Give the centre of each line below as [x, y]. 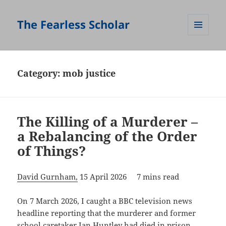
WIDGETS [202, 56]
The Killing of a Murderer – [108, 122]
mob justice [89, 73]
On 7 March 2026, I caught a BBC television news [105, 201]
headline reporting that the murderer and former [107, 213]
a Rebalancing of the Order [107, 136]
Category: [40, 73]
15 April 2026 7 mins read [129, 177]
